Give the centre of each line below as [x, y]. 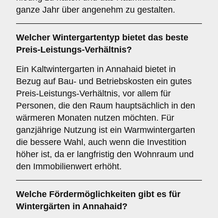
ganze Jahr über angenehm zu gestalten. [96, 10]
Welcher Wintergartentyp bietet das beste [102, 37]
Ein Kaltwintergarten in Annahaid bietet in [96, 69]
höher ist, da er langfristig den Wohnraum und [105, 154]
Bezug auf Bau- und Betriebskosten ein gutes [104, 81]
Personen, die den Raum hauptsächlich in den [106, 106]
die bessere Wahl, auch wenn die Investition [101, 142]
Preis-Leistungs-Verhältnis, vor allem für [93, 93]
